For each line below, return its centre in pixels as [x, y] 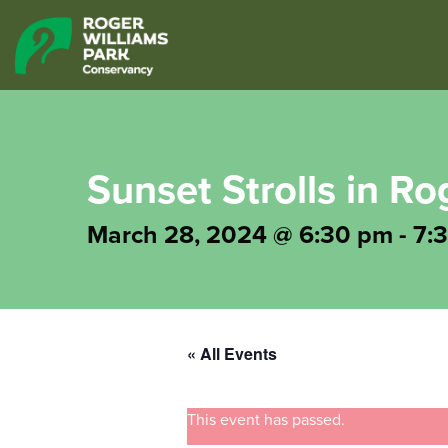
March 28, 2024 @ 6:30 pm [240, 235]
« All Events [231, 353]
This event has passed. [265, 420]
